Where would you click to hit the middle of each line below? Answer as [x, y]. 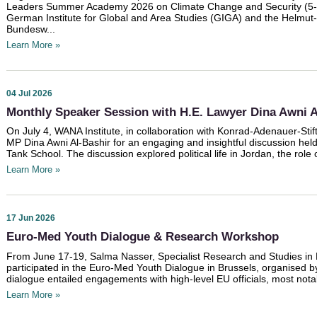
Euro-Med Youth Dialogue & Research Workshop [143, 237]
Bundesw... [31, 29]
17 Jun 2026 [31, 218]
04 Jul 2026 [29, 93]
